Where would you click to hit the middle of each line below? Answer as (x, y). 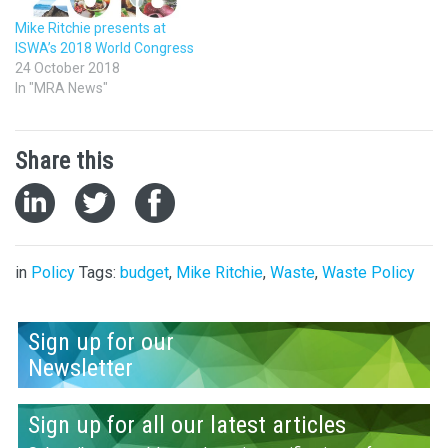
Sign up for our (100, 342)
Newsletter (80, 367)
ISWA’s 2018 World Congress (104, 47)
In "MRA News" (61, 87)
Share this (64, 160)
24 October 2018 (67, 67)
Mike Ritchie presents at (90, 27)
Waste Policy (368, 272)
